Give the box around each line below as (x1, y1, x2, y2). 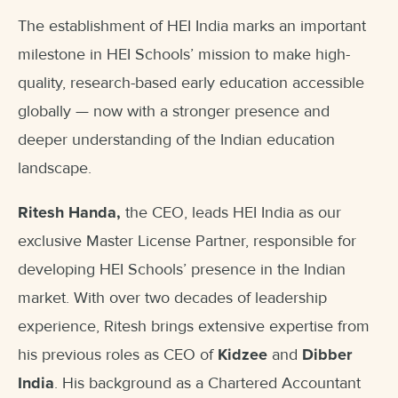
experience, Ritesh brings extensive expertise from (18, 316, 370, 337)
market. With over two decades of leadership (18, 288, 327, 308)
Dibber (302, 345, 352, 365)
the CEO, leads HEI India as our (125, 203, 341, 223)
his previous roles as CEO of (18, 345, 218, 365)
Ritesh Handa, (18, 203, 125, 223)
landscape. (18, 158, 92, 179)
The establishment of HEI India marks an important (18, 16, 366, 36)
